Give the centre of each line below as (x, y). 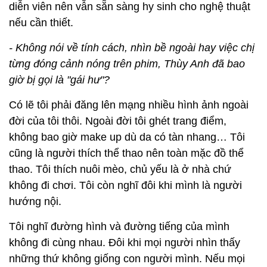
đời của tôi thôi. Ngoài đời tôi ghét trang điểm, (118, 121)
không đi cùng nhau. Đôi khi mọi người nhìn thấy (125, 243)
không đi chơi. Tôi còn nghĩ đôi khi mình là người (125, 186)
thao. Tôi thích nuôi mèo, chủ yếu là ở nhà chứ (120, 170)
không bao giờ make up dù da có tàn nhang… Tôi (127, 137)
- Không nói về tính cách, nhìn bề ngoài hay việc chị (132, 48)
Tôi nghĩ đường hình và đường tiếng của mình (119, 227)
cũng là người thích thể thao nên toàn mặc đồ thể (126, 153)
